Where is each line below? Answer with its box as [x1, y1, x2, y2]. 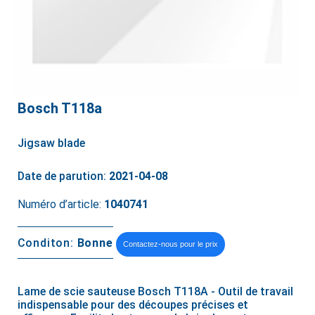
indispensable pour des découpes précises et [17, 298, 248, 312]
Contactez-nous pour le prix [122, 239, 218, 248]
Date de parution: [17, 169, 109, 183]
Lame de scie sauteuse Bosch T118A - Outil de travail [17, 285, 293, 299]
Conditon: [17, 236, 77, 250]
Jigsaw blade [17, 136, 85, 150]
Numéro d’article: [17, 198, 104, 212]
